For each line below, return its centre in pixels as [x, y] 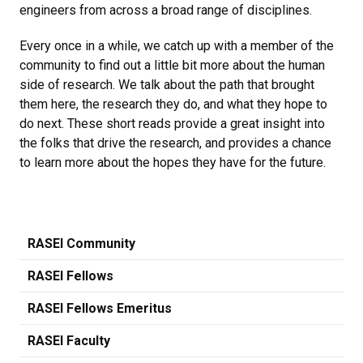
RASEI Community [81, 243]
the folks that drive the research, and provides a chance [175, 143]
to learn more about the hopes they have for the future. [174, 162]
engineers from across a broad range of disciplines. [167, 10]
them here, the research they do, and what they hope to [173, 104]
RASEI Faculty [69, 340]
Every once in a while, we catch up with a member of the [177, 45]
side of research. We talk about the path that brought [167, 84]
